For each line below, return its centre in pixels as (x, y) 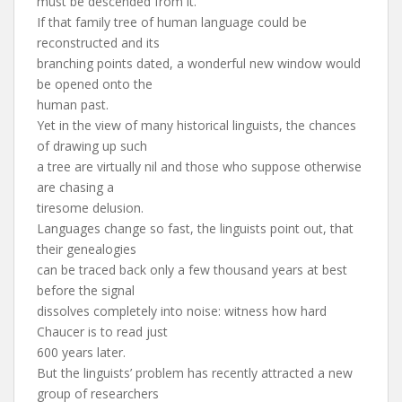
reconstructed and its (98, 43)
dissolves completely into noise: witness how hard (182, 311)
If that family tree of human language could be (172, 22)
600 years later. (81, 352)
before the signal (86, 290)
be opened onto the (95, 84)
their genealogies (87, 249)
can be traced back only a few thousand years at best (192, 270)
